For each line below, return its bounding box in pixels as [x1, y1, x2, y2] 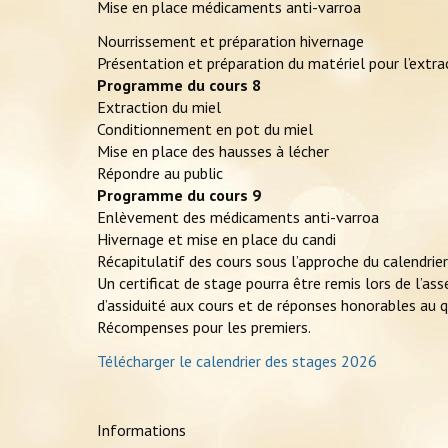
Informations [97, 420, 186, 441]
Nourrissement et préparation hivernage [97, 31, 364, 52]
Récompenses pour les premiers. [97, 317, 311, 338]
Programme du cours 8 [97, 75, 261, 96]
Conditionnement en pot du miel [97, 119, 313, 140]
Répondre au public [97, 163, 223, 184]
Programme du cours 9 [97, 185, 261, 206]
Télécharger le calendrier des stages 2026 [97, 351, 377, 372]
